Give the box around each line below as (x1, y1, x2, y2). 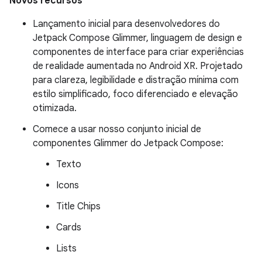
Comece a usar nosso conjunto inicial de (33, 123, 201, 135)
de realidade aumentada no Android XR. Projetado (33, 60, 243, 72)
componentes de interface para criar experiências (33, 46, 244, 58)
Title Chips (56, 201, 101, 212)
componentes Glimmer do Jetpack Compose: (33, 137, 223, 149)
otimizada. (33, 102, 77, 114)
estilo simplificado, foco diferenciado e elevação (33, 88, 238, 100)
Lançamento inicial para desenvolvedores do (33, 18, 220, 30)
